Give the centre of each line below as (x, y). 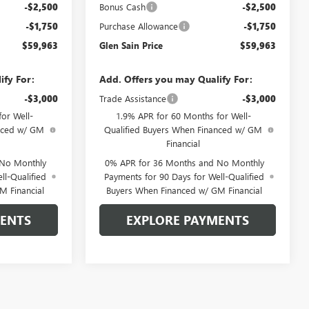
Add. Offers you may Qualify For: (176, 79)
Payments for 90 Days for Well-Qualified (185, 176)
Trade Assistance (133, 98)
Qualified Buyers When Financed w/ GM (183, 129)
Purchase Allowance (139, 26)
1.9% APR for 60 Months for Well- (183, 115)
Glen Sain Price (131, 45)
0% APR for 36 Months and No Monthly (184, 162)
